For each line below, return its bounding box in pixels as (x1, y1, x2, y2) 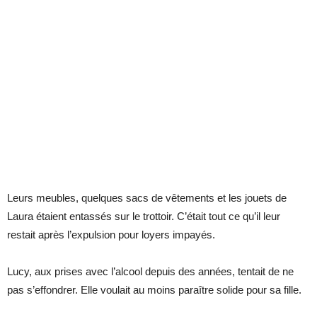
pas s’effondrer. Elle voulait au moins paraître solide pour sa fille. (7, 283, 301, 296)
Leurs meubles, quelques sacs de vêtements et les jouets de (7, 191, 287, 204)
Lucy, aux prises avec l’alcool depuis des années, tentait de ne (7, 265, 294, 277)
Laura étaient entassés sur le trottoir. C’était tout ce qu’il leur (7, 209, 280, 222)
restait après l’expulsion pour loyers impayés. (7, 228, 215, 241)
